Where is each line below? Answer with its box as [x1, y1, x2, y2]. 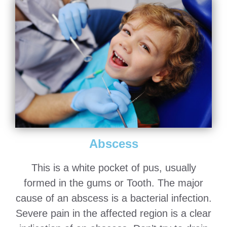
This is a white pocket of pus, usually [31, 162, 196, 174]
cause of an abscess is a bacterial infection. [15, 193, 212, 204]
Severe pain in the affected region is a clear [16, 208, 211, 219]
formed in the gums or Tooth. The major [24, 177, 203, 189]
